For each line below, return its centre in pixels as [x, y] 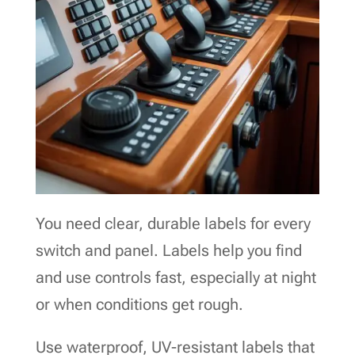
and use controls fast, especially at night [176, 277]
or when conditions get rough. [139, 304]
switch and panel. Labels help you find [168, 250]
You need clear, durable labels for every [173, 223]
